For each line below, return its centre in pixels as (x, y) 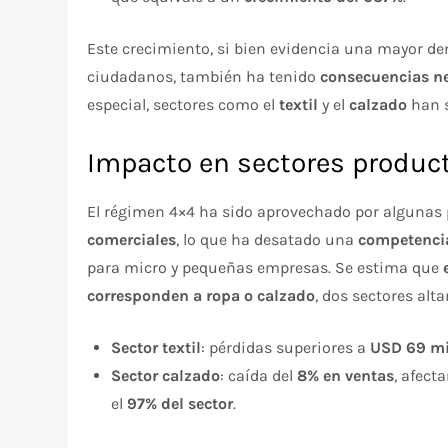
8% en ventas (346, 375)
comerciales (132, 239)
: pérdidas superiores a (286, 347)
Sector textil (156, 347)
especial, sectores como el (183, 104)
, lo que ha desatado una (267, 239)
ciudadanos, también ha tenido (204, 76)
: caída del (259, 375)
